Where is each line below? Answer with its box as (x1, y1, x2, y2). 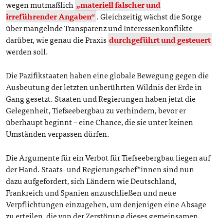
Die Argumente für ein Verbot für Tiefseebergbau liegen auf (6, 151, 211, 164)
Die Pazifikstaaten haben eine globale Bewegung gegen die (6, 69, 209, 82)
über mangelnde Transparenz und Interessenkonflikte (6, 21, 193, 35)
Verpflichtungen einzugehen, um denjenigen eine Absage (6, 198, 207, 211)
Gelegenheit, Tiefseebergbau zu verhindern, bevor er (6, 104, 186, 117)
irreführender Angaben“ (6, 10, 96, 23)
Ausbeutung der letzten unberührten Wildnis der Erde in (6, 80, 202, 93)
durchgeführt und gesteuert (109, 33, 211, 46)
